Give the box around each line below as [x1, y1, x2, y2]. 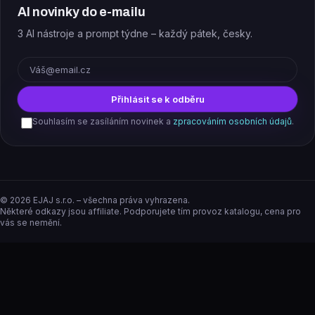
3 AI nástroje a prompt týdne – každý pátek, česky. [18, 27, 252, 39]
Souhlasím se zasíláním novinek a [32, 116, 171, 127]
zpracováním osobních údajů [173, 116, 292, 127]
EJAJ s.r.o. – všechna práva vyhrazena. [31, 195, 190, 205]
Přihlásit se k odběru [110, 93, 205, 105]
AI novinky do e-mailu [18, 5, 146, 19]
